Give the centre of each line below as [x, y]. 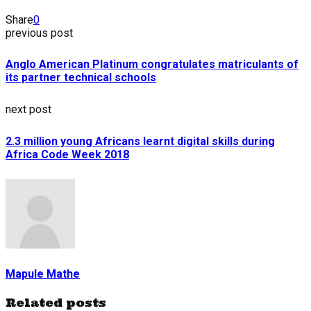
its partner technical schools [81, 78]
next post [28, 109]
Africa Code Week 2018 [67, 154]
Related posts [56, 302]
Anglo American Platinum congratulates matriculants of [152, 65]
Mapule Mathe [43, 274]
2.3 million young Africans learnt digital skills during [140, 141]
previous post [39, 33]
